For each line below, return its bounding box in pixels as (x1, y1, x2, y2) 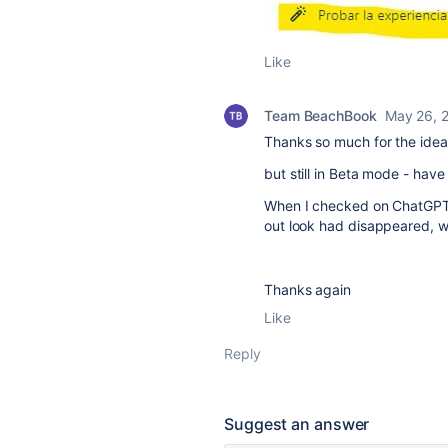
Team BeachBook (264, 107, 377, 124)
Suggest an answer (224, 414, 370, 434)
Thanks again (264, 281, 351, 298)
